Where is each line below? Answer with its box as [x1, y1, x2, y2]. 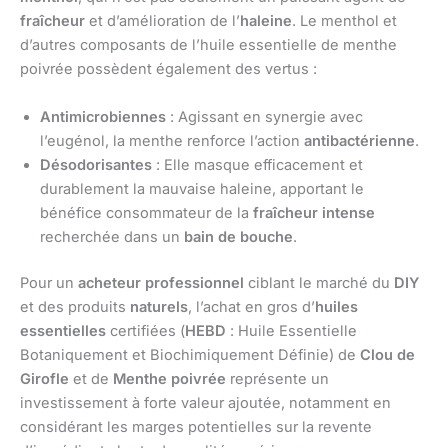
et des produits [20, 297, 130, 316]
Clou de [360, 345, 415, 364]
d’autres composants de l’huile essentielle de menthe [20, 36, 397, 55]
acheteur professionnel [78, 273, 244, 292]
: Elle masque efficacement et [152, 155, 363, 174]
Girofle [20, 369, 69, 388]
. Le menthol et [292, 12, 397, 31]
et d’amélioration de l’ [85, 12, 240, 31]
